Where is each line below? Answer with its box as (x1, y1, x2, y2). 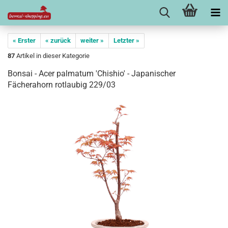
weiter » (80, 37, 104, 44)
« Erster (13, 37, 36, 44)
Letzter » (113, 37, 139, 44)
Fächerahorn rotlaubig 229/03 (8, 80, 116, 90)
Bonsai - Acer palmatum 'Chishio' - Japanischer (8, 69, 176, 78)
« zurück (45, 37, 71, 44)
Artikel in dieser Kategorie (15, 52, 90, 60)
